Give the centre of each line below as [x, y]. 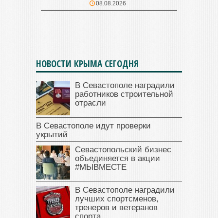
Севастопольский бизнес [123, 149]
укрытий [52, 134]
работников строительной [124, 94]
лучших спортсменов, [117, 199]
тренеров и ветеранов [116, 207]
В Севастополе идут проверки [93, 126]
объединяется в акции [118, 158]
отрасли [91, 103]
